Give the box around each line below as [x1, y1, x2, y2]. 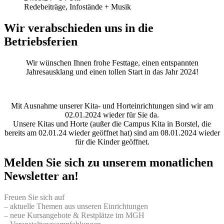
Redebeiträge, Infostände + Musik [24, 2, 131, 11]
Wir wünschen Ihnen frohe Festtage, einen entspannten [25, 58, 198, 67]
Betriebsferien [4, 34, 77, 48]
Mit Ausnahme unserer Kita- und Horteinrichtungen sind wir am [11, 101, 213, 110]
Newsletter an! [4, 169, 78, 183]
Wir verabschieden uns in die [4, 21, 153, 34]
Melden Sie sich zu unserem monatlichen [4, 156, 213, 169]
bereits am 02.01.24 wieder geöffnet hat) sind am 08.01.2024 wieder [4, 128, 220, 137]
